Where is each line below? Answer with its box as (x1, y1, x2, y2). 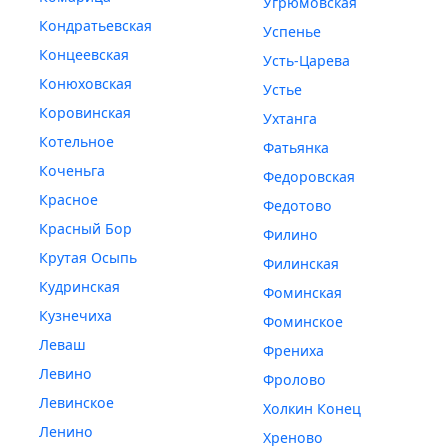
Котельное (38, 132, 114, 152)
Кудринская (38, 277, 120, 297)
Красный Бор (38, 219, 132, 239)
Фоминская (262, 283, 342, 303)
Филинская (262, 254, 339, 274)
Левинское (38, 393, 114, 413)
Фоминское (262, 312, 343, 332)
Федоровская (262, 167, 355, 187)
